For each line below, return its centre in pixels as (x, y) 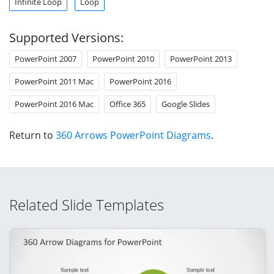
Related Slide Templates (87, 204)
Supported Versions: (66, 37)
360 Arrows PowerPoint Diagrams (133, 135)
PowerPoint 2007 (46, 58)
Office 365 (128, 104)
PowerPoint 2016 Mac (54, 104)
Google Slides (186, 104)
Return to (32, 135)
